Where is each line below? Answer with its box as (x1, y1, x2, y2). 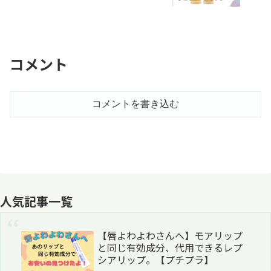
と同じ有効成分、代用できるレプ (97, 240, 243, 255)
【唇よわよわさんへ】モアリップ (97, 228, 243, 243)
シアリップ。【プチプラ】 (97, 252, 214, 267)
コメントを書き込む (92, 99, 179, 109)
